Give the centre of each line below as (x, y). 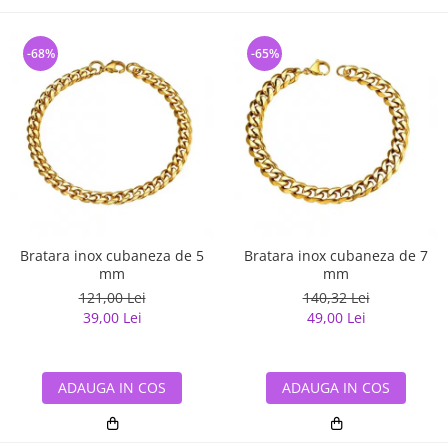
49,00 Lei (336, 318)
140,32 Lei (336, 298)
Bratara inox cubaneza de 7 (336, 256)
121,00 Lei (112, 298)
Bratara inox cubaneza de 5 (112, 256)
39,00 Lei (112, 318)
